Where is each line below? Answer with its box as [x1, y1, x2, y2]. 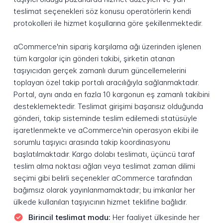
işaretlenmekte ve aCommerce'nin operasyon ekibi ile [13, 125, 199, 135]
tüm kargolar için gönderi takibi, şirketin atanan [13, 53, 175, 63]
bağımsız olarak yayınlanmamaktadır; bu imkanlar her [13, 185, 195, 195]
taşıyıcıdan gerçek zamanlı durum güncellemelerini [13, 65, 186, 75]
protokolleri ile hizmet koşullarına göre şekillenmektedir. [13, 18, 203, 28]
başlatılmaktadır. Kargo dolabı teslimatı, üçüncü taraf [13, 149, 195, 159]
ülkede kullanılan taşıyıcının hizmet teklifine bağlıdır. [13, 197, 187, 207]
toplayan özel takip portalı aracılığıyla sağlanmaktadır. [13, 77, 199, 87]
